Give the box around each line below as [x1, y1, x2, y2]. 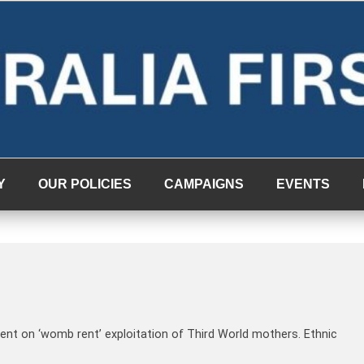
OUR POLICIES [38, 177, 132, 191]
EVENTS [276, 177, 330, 191]
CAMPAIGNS [164, 177, 244, 191]
